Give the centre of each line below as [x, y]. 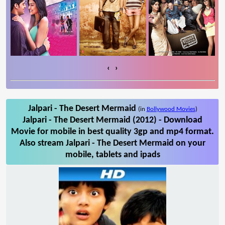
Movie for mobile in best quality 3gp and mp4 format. [113, 132]
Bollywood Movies [171, 109]
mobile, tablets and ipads [113, 155]
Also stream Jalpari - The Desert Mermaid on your [113, 143]
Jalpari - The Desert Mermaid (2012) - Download [113, 120]
